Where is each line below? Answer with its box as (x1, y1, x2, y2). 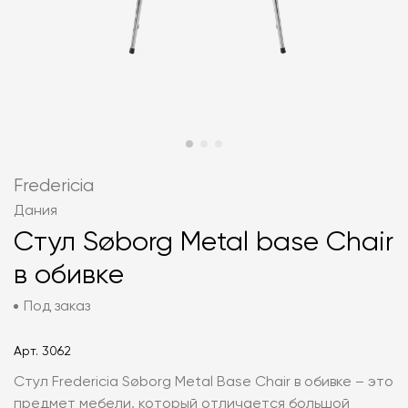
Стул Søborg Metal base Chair (14, 229, 393, 257)
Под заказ (24, 300, 90, 314)
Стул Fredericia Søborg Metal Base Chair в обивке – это (14, 375, 393, 390)
